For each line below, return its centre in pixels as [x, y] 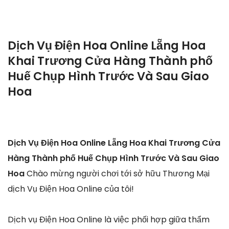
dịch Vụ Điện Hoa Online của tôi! [71, 189]
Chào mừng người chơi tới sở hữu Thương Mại [118, 174]
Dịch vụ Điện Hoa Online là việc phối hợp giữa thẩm [109, 220]
